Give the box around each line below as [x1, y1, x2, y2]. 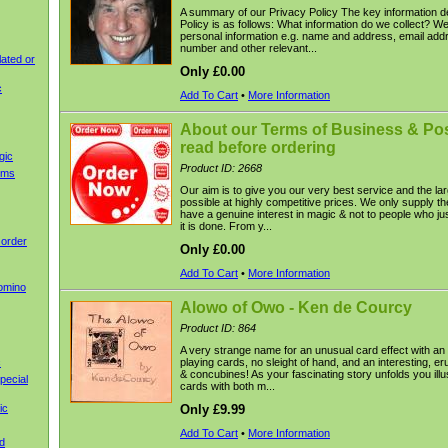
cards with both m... [180, 380, 275, 392]
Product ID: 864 [180, 322, 256, 334]
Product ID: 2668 [180, 162, 262, 174]
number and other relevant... [180, 42, 317, 54]
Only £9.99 [180, 402, 245, 417]
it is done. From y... [180, 220, 272, 232]
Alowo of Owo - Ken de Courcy [180, 299, 412, 316]
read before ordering [180, 139, 336, 156]
